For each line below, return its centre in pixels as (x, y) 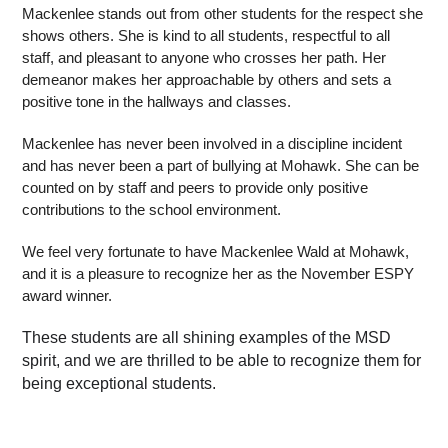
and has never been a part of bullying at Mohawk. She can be (221, 166)
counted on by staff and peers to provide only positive (195, 188)
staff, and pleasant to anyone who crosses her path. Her (204, 58)
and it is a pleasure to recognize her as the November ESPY (218, 274)
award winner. (67, 296)
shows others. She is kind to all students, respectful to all (206, 36)
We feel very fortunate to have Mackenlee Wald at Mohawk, (216, 252)
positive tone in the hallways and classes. (157, 102)
